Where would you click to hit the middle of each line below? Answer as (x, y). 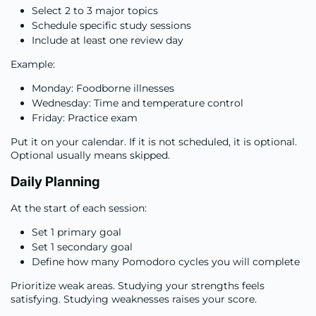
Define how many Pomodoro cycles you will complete (166, 261)
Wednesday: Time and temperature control (138, 103)
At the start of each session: (79, 208)
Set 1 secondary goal (82, 247)
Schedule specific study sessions (111, 25)
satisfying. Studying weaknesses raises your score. (134, 299)
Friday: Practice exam (85, 117)
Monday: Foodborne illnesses (103, 88)
